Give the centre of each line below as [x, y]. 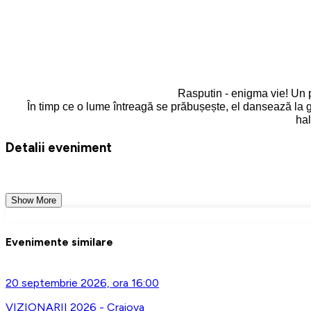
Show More [34, 200]
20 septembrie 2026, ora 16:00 [82, 283]
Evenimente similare [59, 242]
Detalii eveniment [59, 147]
